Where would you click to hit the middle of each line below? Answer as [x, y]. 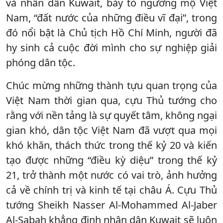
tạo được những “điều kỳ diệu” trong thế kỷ [111, 160]
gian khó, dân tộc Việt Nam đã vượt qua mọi [111, 130]
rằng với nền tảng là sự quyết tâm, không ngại [111, 115]
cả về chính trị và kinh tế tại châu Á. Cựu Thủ [111, 190]
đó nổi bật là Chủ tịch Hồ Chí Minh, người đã [111, 32]
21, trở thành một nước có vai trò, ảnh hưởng [111, 175]
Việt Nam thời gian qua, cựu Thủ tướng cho [111, 100]
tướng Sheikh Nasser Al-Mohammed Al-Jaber [111, 205]
